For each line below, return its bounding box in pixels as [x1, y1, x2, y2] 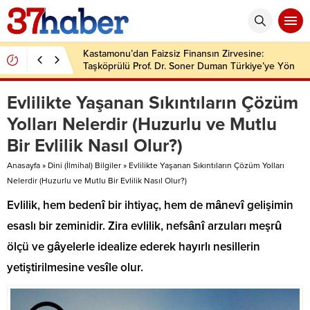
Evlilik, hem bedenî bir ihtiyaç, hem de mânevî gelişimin [7, 198, 293, 212]
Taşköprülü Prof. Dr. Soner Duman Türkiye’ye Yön [83, 60, 295, 72]
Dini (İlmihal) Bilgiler [48, 161, 121, 170]
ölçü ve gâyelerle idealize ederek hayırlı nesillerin [7, 239, 260, 254]
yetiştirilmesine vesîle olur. [7, 260, 143, 275]
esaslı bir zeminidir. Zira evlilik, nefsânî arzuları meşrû [7, 219, 282, 233]
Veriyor [83, 73, 113, 84]
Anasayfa [7, 161, 40, 170]
